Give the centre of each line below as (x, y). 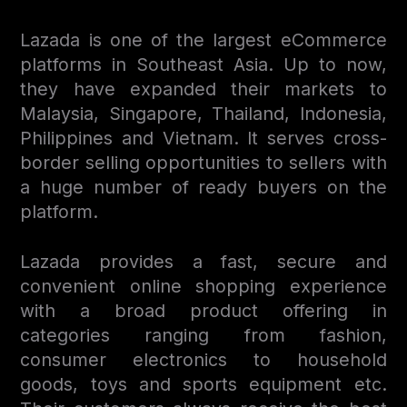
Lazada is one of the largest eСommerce (203, 40)
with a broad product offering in (203, 310)
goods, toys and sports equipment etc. (203, 384)
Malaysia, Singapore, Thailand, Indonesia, (203, 113)
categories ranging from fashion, (203, 335)
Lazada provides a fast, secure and (203, 261)
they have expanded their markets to (203, 89)
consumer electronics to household (203, 359)
